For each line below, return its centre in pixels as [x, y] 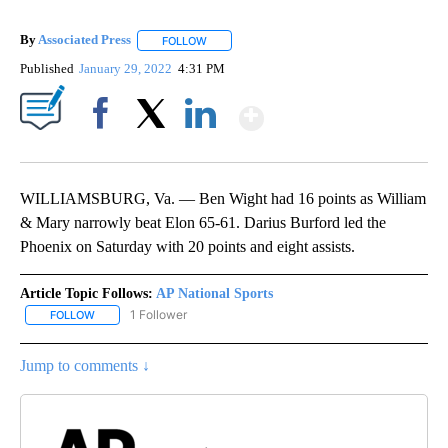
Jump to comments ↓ [85, 365]
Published [47, 68]
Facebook [104, 147]
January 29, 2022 [127, 68]
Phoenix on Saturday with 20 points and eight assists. [187, 246]
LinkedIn [200, 147]
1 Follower [158, 314]
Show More [341, 109]
